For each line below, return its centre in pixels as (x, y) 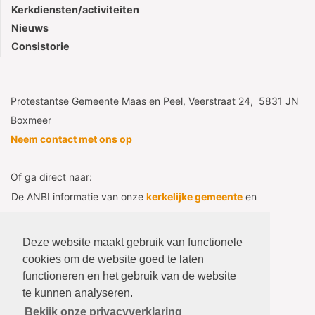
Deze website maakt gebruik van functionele (133, 243)
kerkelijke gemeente (194, 197)
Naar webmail (44, 277)
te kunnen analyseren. (78, 293)
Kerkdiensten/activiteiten (75, 10)
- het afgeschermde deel (127, 236)
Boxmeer (31, 120)
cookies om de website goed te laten (113, 259)
